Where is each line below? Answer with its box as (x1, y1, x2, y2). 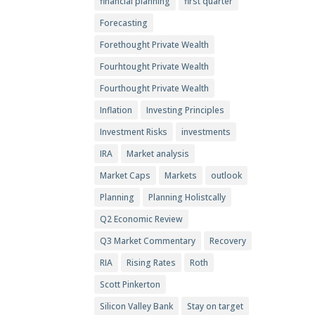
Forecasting (100, 17, 148, 30)
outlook (211, 169, 243, 182)
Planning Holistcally (148, 191, 226, 204)
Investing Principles (146, 104, 225, 117)
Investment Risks (100, 126, 168, 139)
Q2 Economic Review (100, 213, 184, 226)
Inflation (100, 104, 133, 117)
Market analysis (127, 148, 190, 160)
